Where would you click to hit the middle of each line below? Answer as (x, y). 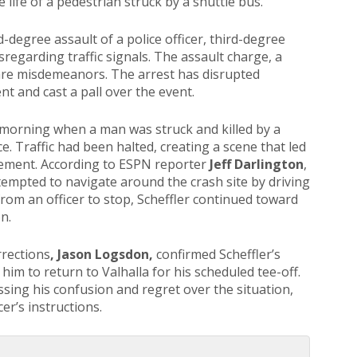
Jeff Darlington (257, 164)
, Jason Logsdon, (103, 254)
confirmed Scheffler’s (218, 254)
